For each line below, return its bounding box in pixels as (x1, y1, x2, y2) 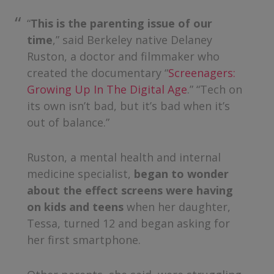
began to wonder (134, 166, 229, 181)
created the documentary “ (27, 65, 169, 80)
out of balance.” (27, 114, 110, 130)
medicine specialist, (27, 166, 135, 181)
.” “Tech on (187, 81, 243, 97)
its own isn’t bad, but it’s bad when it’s (27, 98, 231, 113)
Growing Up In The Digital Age (27, 81, 188, 97)
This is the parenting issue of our (31, 15, 213, 31)
